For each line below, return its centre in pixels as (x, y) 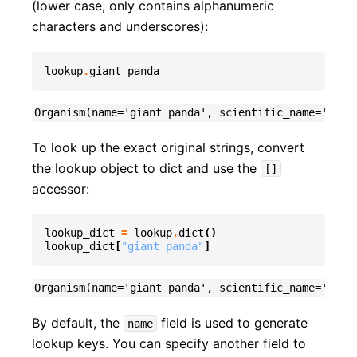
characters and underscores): (120, 27)
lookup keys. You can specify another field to (169, 343)
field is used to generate (232, 322)
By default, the (78, 322)
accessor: (61, 188)
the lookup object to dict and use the (146, 168)
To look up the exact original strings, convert (168, 147)
